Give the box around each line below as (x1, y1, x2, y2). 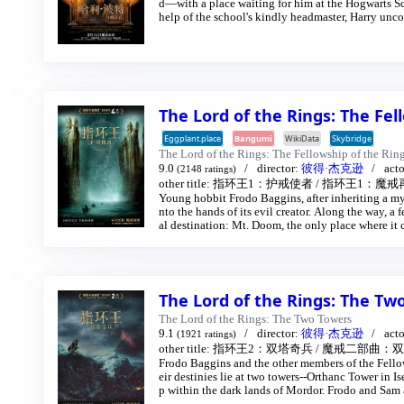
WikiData (285, 133, 319, 145)
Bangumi (234, 133, 272, 145)
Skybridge (332, 133, 372, 145)
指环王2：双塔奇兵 (213, 343, 313, 356)
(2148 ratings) (177, 164, 236, 175)
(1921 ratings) (177, 329, 236, 340)
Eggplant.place (164, 133, 221, 145)
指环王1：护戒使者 (213, 178, 313, 191)
